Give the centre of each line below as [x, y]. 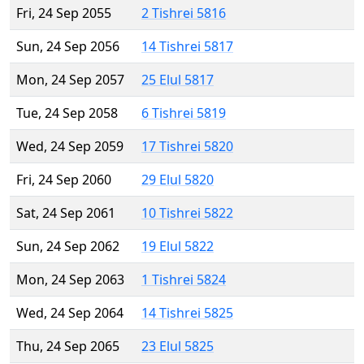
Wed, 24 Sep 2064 [70, 313]
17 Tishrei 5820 [187, 147]
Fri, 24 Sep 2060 [64, 180]
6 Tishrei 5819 [184, 113]
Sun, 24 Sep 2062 [68, 247]
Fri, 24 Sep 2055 [64, 13]
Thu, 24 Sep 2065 [68, 347]
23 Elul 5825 [178, 347]
